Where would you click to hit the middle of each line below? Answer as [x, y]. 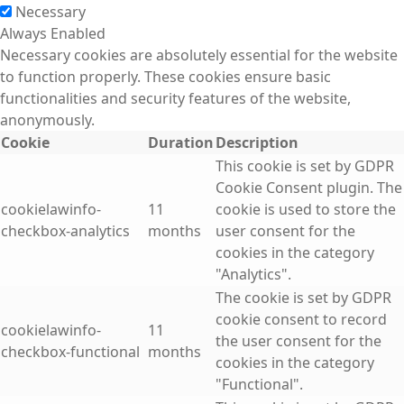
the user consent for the [298, 341]
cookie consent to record [301, 320]
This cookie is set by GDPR [305, 166]
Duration [181, 143]
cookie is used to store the [306, 210]
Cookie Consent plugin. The [309, 188]
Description [257, 143]
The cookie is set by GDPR [303, 298]
